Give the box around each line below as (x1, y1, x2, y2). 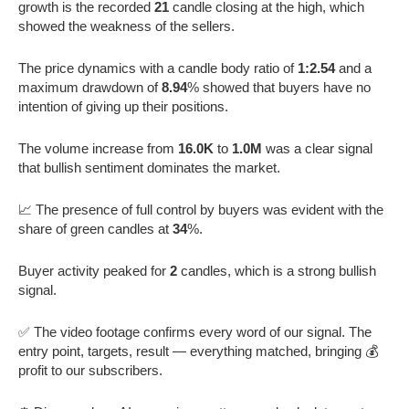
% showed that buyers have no (187, 79, 371, 95)
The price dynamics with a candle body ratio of (18, 59, 298, 76)
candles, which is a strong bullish (177, 262, 376, 278)
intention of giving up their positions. (18, 98, 228, 114)
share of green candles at (18, 220, 173, 236)
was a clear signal (262, 140, 372, 156)
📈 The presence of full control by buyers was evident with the (18, 201, 383, 217)
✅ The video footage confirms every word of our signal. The (18, 323, 372, 340)
